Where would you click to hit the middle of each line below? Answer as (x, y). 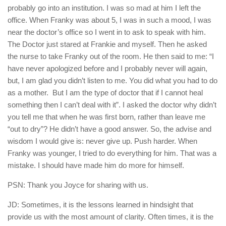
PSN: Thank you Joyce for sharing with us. (78, 185)
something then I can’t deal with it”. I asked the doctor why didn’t (112, 105)
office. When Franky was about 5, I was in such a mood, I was (109, 20)
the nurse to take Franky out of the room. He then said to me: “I (111, 56)
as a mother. (28, 93)
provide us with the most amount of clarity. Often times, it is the (110, 217)
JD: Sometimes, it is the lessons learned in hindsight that (100, 205)
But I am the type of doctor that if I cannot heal (128, 93)
